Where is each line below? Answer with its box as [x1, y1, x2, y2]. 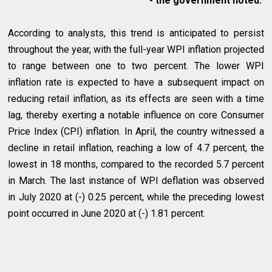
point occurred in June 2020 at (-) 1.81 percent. [8, 207, 206, 219]
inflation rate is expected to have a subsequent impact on [8, 76, 264, 88]
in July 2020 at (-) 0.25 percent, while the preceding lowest [8, 191, 264, 203]
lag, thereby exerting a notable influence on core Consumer [8, 109, 264, 121]
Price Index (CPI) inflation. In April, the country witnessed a [8, 125, 264, 137]
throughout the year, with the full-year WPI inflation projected [8, 43, 264, 55]
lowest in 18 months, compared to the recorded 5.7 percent [8, 158, 264, 170]
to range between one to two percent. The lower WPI [8, 59, 264, 72]
